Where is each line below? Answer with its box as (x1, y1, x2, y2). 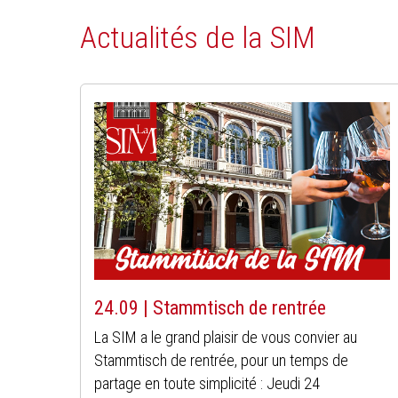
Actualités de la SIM (80, 19, 316, 55)
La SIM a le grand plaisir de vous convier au (94, 327, 358, 346)
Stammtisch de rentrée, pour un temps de (94, 350, 349, 370)
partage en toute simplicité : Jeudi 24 (94, 373, 321, 393)
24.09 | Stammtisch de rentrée (94, 296, 327, 319)
